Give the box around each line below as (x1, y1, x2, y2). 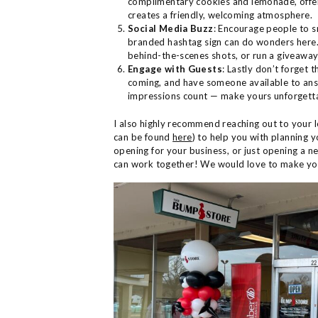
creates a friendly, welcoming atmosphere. (128, 9, 312, 21)
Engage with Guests (128, 63, 223, 75)
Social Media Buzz (128, 23, 214, 34)
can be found (114, 131, 173, 143)
